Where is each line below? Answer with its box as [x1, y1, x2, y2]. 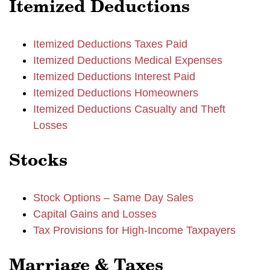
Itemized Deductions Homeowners [33, 87, 198, 99]
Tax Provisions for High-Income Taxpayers [33, 224, 236, 236]
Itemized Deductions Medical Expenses [33, 54, 222, 66]
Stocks [9, 153, 67, 170]
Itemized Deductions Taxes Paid [33, 38, 187, 50]
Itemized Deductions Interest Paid [33, 71, 195, 83]
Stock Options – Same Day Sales [33, 192, 193, 204]
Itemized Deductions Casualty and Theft [33, 103, 225, 115]
